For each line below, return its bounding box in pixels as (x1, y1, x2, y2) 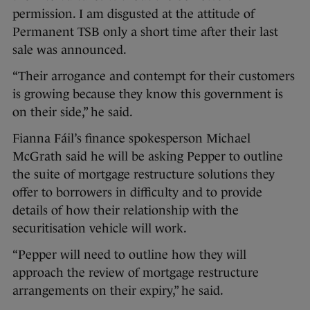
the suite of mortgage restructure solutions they (12, 167, 275, 182)
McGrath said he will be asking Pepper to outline (12, 149, 283, 164)
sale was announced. (12, 43, 127, 57)
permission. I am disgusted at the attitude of (12, 7, 255, 21)
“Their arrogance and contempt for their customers (12, 69, 295, 84)
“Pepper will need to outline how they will (12, 248, 246, 262)
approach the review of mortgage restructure (12, 266, 259, 280)
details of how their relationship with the (12, 203, 239, 218)
